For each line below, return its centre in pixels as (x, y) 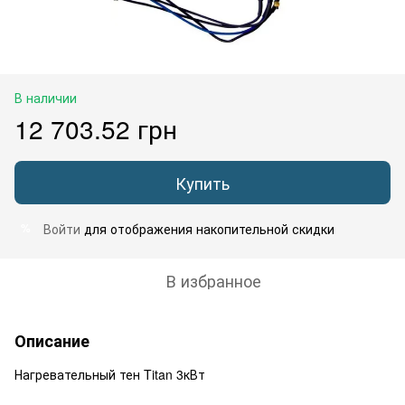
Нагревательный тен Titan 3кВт (110, 374)
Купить (202, 182)
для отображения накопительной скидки (207, 228)
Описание (52, 340)
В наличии (46, 97)
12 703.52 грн (96, 128)
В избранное (213, 280)
